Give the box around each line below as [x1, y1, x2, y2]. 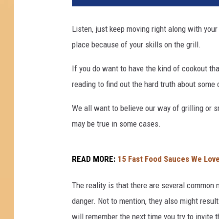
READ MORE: [72, 153, 117, 164]
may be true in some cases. [72, 119, 161, 129]
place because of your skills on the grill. [72, 40, 201, 50]
